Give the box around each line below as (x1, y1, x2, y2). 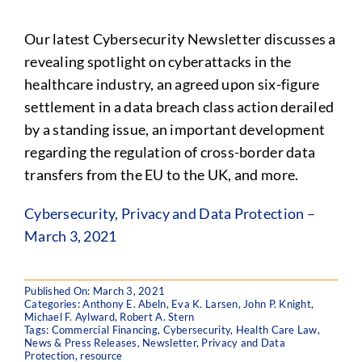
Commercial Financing (51, 323, 158, 336)
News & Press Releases (23, 336, 137, 349)
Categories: (23, 297, 83, 310)
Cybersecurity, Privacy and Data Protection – (23, 204, 315, 222)
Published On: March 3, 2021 (23, 284, 166, 297)
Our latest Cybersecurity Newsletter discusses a (23, 30, 336, 48)
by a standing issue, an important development (23, 120, 326, 138)
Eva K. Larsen (171, 297, 238, 310)
